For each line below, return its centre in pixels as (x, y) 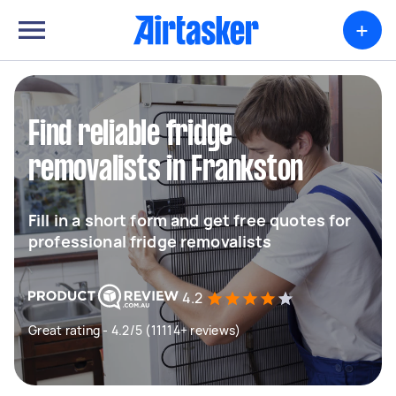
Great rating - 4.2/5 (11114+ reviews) (135, 330)
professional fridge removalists (150, 241)
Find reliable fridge (130, 135)
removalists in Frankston (166, 171)
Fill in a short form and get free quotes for (190, 220)
